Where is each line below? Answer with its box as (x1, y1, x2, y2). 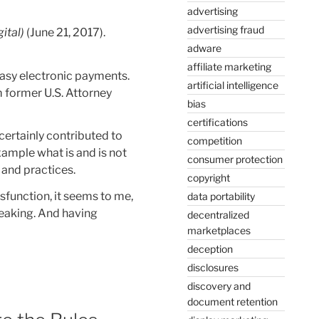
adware (187, 41, 221, 54)
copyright (187, 171, 230, 184)
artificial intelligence (187, 78, 278, 91)
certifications (187, 115, 248, 128)
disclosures (187, 261, 239, 273)
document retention (187, 295, 278, 308)
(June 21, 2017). (24, 25, 105, 39)
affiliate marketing (187, 60, 271, 73)
